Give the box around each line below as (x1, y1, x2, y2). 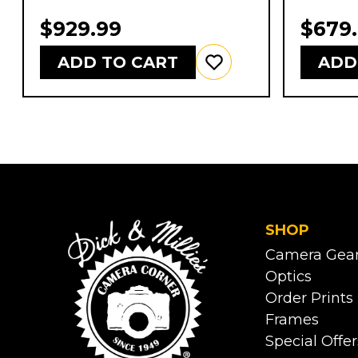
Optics (265, 268, 312, 286)
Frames (265, 311, 320, 329)
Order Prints (265, 289, 354, 308)
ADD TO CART (58, 52, 178, 72)
